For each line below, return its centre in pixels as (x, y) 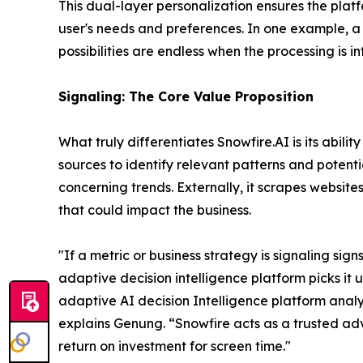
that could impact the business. (155, 210)
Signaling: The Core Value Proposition (186, 97)
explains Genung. (112, 324)
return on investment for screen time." (175, 346)
